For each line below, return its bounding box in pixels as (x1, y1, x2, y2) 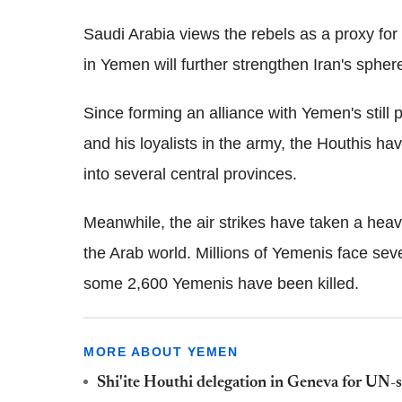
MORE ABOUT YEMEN (83, 345, 238, 359)
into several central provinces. (83, 165, 297, 183)
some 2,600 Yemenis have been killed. (83, 275, 359, 293)
